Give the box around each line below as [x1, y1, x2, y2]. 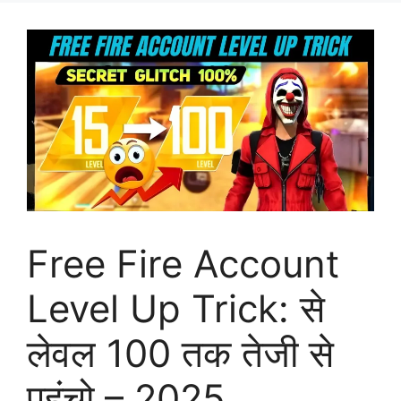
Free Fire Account [27, 240, 339, 286]
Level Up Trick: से [27, 285, 325, 331]
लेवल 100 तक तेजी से [27, 329, 334, 376]
